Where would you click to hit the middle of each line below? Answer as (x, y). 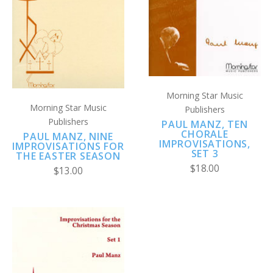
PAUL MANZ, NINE (68, 137)
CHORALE (205, 134)
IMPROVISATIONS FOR (68, 147)
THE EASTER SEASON (68, 156)
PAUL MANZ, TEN (205, 124)
